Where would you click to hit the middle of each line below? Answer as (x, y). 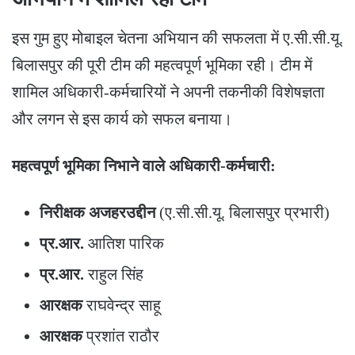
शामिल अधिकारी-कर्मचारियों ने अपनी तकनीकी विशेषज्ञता (168, 92)
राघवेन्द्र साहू (122, 305)
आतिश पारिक (124, 243)
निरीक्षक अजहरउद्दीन (97, 212)
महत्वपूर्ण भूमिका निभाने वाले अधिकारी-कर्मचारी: (144, 165)
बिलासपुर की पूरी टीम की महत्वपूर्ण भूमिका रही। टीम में (162, 65)
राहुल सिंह (114, 274)
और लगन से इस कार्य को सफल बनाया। (122, 118)
